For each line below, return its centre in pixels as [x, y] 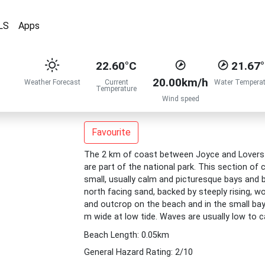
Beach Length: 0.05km [126, 235]
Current [116, 82]
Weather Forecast [52, 82]
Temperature [117, 89]
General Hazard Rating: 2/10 [138, 252]
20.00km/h [181, 83]
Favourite [111, 132]
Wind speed [180, 99]
